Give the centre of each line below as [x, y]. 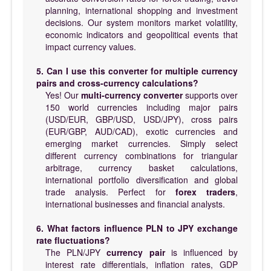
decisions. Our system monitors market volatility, [142, 22]
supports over [210, 95]
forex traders [205, 191]
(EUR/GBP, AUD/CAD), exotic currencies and [142, 131]
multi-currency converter [132, 95]
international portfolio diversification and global [142, 179]
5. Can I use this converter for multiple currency [137, 70]
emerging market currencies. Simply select [142, 143]
